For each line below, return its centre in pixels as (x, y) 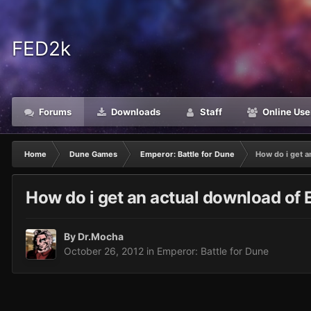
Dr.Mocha (101, 237)
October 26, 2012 (104, 251)
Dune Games (93, 154)
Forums (54, 112)
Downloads (135, 112)
